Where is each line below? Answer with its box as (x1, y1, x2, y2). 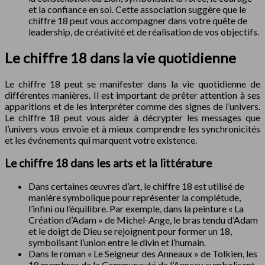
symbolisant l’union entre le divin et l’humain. (28, 237, 206, 248)
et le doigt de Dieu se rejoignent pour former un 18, (28, 225, 232, 237)
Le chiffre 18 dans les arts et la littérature (5, 156, 212, 170)
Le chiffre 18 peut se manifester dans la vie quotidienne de (5, 77, 260, 89)
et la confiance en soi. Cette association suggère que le (28, 4, 246, 15)
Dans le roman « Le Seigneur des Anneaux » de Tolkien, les (28, 248, 257, 260)
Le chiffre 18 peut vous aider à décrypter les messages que (5, 111, 260, 123)
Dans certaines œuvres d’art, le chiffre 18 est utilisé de (28, 180, 244, 192)
